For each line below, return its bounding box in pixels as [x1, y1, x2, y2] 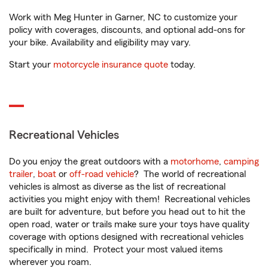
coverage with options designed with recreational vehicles [9, 232, 243, 242]
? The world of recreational [134, 169, 246, 179]
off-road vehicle [69, 169, 134, 179]
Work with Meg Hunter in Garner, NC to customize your [9, 13, 237, 22]
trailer [9, 169, 33, 179]
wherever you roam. [9, 257, 92, 267]
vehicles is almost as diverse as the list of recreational [9, 182, 226, 191]
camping [224, 157, 259, 166]
